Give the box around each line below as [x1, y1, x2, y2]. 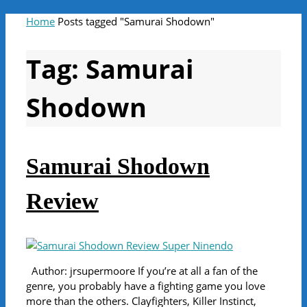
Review [26, 188, 99, 214]
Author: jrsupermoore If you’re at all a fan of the [26, 264, 258, 278]
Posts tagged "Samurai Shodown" [58, 14, 214, 28]
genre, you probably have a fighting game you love [26, 279, 265, 293]
